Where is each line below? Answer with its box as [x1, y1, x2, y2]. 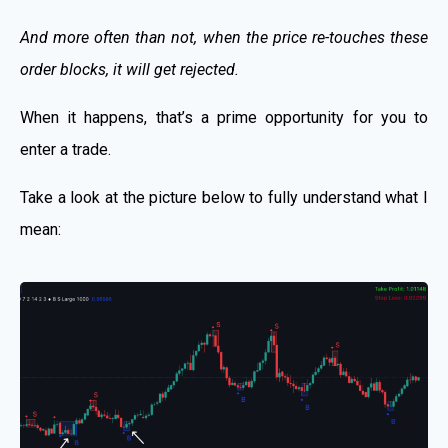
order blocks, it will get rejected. [20, 59, 239, 79]
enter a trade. [20, 139, 111, 159]
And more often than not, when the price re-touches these [20, 27, 428, 47]
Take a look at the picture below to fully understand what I [20, 187, 428, 207]
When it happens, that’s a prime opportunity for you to [20, 107, 428, 127]
